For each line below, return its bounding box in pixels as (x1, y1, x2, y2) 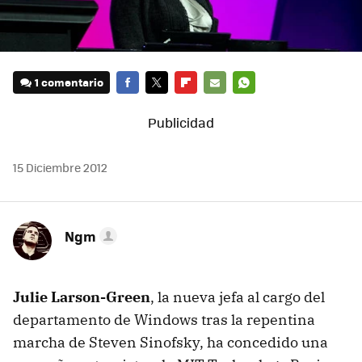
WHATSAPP (233, 97, 290, 113)
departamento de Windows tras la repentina (13, 310, 315, 330)
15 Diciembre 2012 (13, 159, 107, 176)
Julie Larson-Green (13, 288, 150, 307)
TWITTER (145, 97, 191, 113)
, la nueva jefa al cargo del (150, 288, 325, 307)
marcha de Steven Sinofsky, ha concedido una (13, 333, 328, 352)
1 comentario (35, 74, 104, 90)
